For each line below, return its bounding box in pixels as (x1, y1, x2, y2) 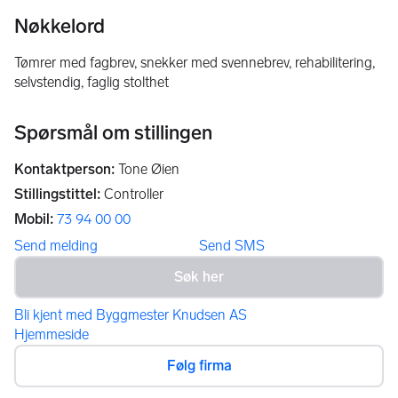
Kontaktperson (14, 161, 111, 178)
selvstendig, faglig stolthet (14, 74, 169, 91)
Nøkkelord (14, 14, 105, 38)
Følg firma (166, 357, 232, 374)
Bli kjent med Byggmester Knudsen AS (14, 306, 247, 323)
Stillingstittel (14, 186, 97, 203)
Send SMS (199, 237, 265, 254)
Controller (104, 186, 163, 203)
